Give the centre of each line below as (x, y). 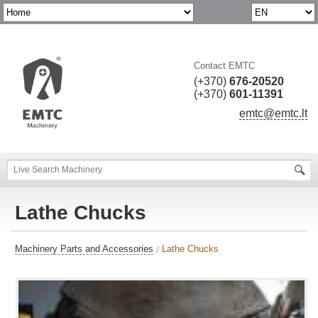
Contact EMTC (224, 66)
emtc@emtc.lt (273, 113)
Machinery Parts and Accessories (84, 249)
